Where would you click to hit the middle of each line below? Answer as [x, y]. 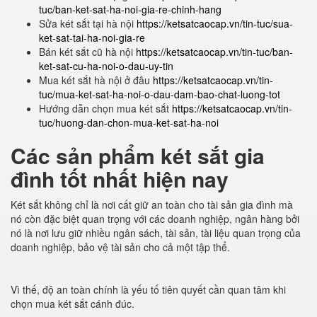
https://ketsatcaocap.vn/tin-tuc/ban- [214, 52]
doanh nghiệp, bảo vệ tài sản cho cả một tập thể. [120, 247]
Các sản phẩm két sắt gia [138, 156]
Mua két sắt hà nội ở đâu [96, 80]
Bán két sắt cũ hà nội [87, 52]
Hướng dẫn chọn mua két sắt [105, 109]
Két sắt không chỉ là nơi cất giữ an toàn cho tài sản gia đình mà [152, 205]
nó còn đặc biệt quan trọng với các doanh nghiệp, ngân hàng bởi [155, 219]
